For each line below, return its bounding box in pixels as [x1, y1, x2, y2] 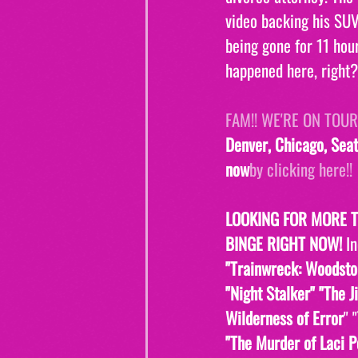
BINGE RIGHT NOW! [225, 231, 346, 257]
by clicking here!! [249, 157, 352, 182]
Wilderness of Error [225, 305, 344, 331]
